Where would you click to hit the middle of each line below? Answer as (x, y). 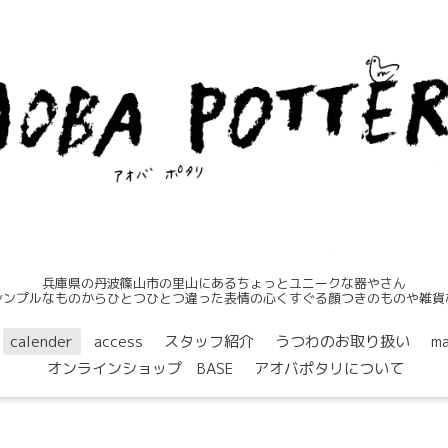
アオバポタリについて (328, 368)
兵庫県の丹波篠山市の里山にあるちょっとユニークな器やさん (224, 282)
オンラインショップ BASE (139, 368)
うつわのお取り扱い (342, 341)
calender (41, 341)
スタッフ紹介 (209, 341)
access (118, 341)
